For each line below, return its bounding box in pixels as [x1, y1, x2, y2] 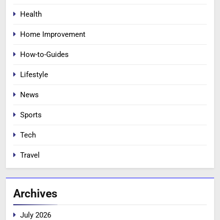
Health [20, 9, 42, 19]
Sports [20, 110, 42, 119]
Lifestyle [20, 70, 48, 79]
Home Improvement [20, 29, 85, 39]
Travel [20, 150, 40, 160]
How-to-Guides [20, 50, 69, 59]
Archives [13, 186, 57, 200]
